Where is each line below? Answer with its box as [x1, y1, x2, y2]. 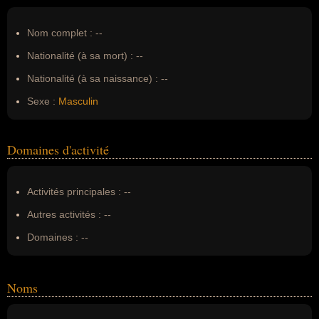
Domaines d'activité [7, 141, 109, 158]
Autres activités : [27, 209, 101, 220]
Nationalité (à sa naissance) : [27, 73, 158, 84]
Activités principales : [27, 186, 121, 197]
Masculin [58, 95, 98, 107]
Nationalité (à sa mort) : [27, 50, 133, 61]
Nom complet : [27, 27, 95, 38]
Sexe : [27, 95, 56, 107]
